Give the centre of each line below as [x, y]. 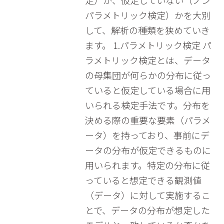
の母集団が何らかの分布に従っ [148, 75]
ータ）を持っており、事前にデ [147, 135]
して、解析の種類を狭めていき [147, 30]
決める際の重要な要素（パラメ [147, 120]
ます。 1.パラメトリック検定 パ [148, 45]
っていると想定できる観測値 [143, 180]
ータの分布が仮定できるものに [148, 150]
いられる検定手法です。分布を [147, 105]
